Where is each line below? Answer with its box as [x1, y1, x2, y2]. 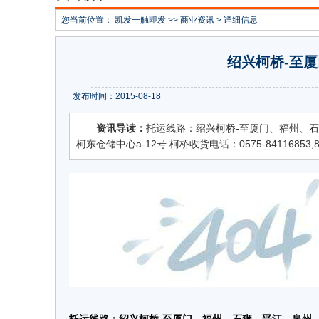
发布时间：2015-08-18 [73, 91, 161, 101]
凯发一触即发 [115, 15, 166, 25]
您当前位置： [61, 15, 115, 25]
